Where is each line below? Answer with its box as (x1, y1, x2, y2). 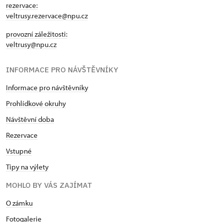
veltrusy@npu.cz (6, 39, 56, 49)
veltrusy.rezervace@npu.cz (6, 10, 88, 20)
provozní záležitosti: (6, 29, 67, 39)
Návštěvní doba (6, 114, 54, 124)
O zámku (6, 198, 33, 208)
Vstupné (6, 146, 32, 156)
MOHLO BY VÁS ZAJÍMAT (6, 180, 92, 190)
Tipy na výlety (6, 162, 49, 171)
